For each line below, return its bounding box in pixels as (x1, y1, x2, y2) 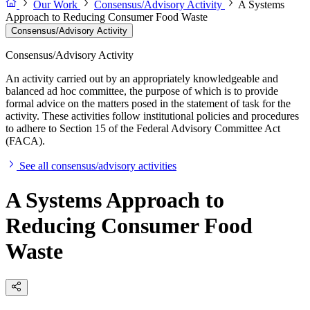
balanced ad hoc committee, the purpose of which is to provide (6, 85, 278, 98)
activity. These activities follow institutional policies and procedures (6, 110, 299, 122)
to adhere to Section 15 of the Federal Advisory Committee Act (6, 122, 280, 135)
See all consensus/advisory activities (19, 160, 176, 172)
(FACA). (6, 135, 45, 147)
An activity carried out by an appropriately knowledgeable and (6, 73, 278, 85)
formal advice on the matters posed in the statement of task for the (6, 98, 291, 110)
